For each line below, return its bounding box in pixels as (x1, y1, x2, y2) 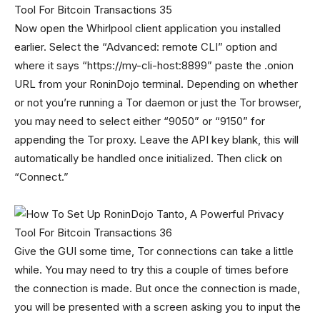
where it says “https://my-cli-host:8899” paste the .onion (14, 59, 294, 72)
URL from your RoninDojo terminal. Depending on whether (14, 77, 298, 91)
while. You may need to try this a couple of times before (14, 263, 289, 276)
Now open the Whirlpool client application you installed (14, 21, 281, 35)
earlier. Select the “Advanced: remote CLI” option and (14, 40, 277, 54)
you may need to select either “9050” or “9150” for (14, 114, 265, 128)
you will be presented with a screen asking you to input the (14, 300, 301, 314)
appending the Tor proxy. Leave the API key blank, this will (14, 133, 299, 146)
